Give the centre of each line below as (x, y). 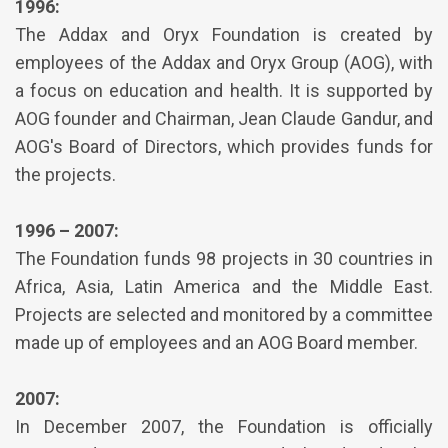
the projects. (65, 175)
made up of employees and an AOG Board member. (216, 343)
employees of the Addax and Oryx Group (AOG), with (224, 63)
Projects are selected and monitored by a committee (224, 315)
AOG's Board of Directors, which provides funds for (224, 147)
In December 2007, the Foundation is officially (224, 427)
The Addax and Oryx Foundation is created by (224, 35)
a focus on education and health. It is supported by (224, 91)
